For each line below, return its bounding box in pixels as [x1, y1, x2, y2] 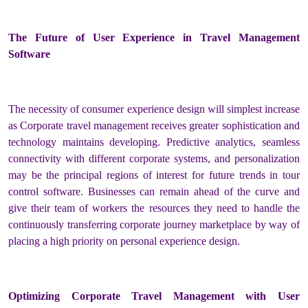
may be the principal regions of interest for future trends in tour [8, 168, 300, 181]
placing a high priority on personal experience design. [8, 234, 240, 247]
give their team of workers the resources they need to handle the [8, 201, 300, 214]
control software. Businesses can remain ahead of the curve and [8, 185, 300, 197]
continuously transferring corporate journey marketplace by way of [8, 218, 300, 230]
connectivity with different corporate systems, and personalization [8, 152, 300, 164]
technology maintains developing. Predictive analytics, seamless [8, 135, 300, 148]
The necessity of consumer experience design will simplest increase [8, 102, 300, 115]
